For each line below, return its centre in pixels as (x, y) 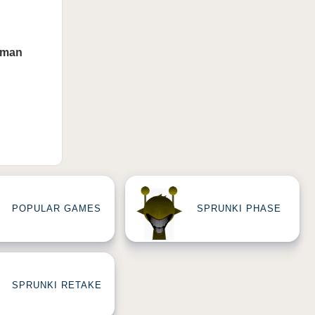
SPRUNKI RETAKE (57, 285)
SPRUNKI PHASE (239, 209)
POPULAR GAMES (57, 209)
